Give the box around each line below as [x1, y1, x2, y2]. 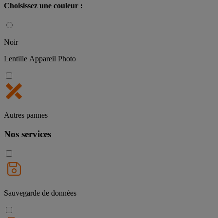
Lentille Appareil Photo [4, 54, 76, 63]
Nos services [4, 129, 51, 140]
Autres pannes [4, 111, 48, 120]
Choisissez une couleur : [4, 1, 83, 10]
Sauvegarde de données [4, 188, 76, 197]
